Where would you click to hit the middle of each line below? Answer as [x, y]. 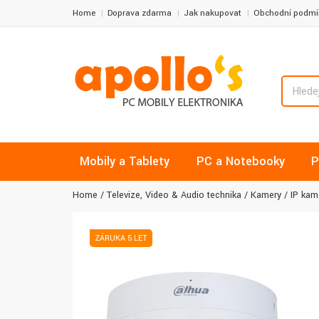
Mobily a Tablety [125, 161]
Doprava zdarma [140, 13]
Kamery [266, 195]
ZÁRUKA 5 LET [121, 238]
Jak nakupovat [213, 13]
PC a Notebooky [241, 161]
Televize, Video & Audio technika [174, 195]
